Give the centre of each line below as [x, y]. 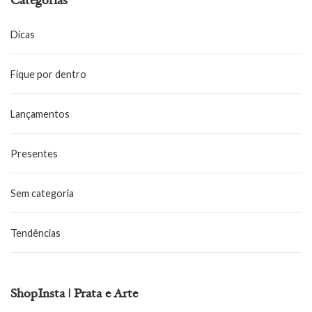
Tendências [36, 233]
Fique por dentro [48, 75]
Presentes [34, 154]
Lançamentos [40, 114]
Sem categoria [42, 194]
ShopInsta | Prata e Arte [74, 295]
